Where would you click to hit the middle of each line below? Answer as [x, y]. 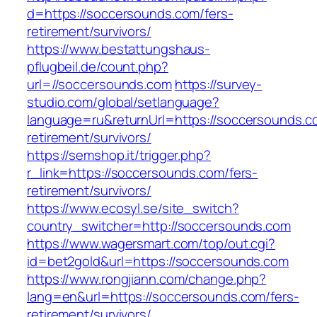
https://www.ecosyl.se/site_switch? [133, 208]
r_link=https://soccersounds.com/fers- [143, 173]
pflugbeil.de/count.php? [98, 67]
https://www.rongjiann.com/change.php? [147, 279]
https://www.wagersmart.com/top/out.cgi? [151, 244]
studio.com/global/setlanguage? [123, 102]
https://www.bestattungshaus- [119, 49]
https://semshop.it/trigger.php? [119, 155]
